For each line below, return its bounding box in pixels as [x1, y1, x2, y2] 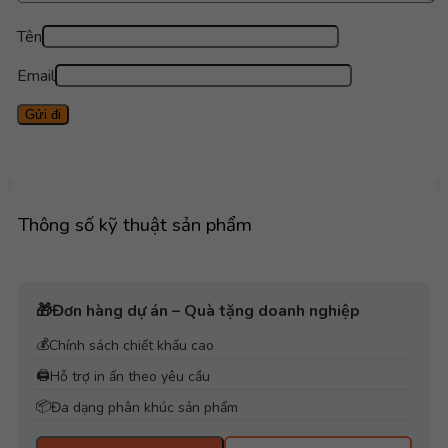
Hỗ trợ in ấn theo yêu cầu [50, 367, 210, 387]
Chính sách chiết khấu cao [49, 336, 214, 356]
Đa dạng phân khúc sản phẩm [51, 398, 238, 418]
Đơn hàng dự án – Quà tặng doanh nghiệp [52, 299, 360, 322]
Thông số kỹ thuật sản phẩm [18, 212, 252, 239]
